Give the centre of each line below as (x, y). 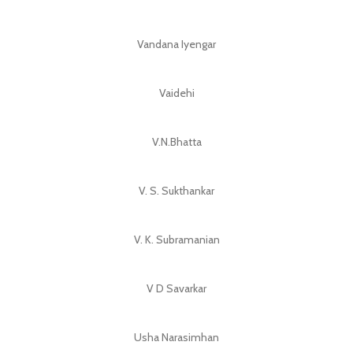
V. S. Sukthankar (176, 191)
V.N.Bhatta (176, 142)
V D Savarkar (176, 288)
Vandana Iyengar (176, 44)
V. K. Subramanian (176, 240)
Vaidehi (176, 93)
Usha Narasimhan (176, 337)
